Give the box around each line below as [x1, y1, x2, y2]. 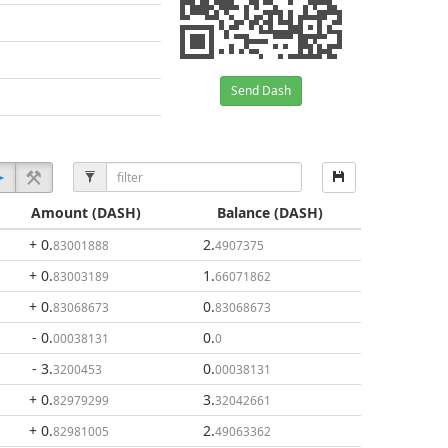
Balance [217, 203, 270, 222]
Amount [30, 203, 88, 222]
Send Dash [231, 82, 291, 99]
